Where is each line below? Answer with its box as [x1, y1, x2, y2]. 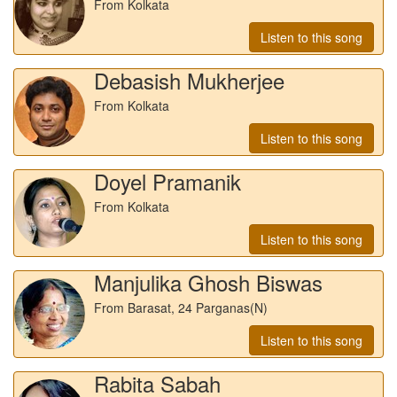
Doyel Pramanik [94, 165, 241, 197]
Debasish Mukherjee [94, 64, 284, 96]
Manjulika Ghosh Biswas [94, 266, 323, 298]
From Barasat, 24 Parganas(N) [94, 298, 268, 316]
